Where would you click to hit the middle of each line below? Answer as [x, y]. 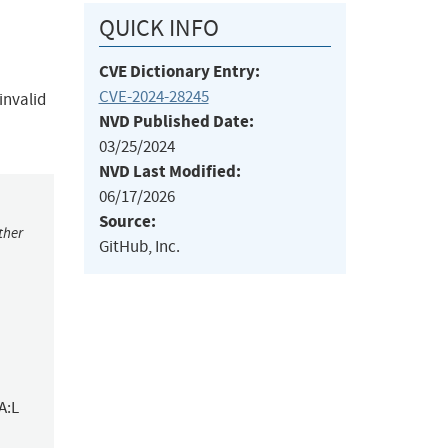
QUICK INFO [158, 28]
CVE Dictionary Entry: [179, 72]
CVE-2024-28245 [153, 97]
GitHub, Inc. [139, 247]
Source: [127, 222]
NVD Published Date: [176, 122]
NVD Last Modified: [169, 172]
